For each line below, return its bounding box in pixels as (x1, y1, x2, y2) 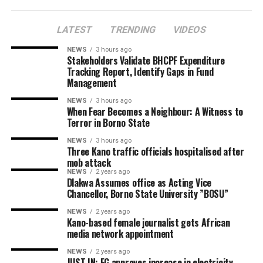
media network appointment (66, 227, 174, 241)
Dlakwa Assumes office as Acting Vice (66, 176, 212, 190)
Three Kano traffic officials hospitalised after (66, 144, 244, 159)
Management (66, 76, 117, 90)
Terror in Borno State (66, 116, 150, 130)
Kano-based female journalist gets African (66, 215, 230, 230)
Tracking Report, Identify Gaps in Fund (66, 65, 214, 79)
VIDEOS (171, 24, 208, 35)
